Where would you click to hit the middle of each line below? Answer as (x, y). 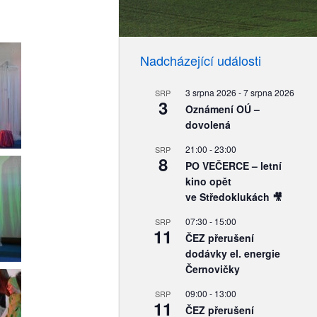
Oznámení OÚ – (223, 109)
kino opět (208, 181)
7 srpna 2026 (269, 92)
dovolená (208, 125)
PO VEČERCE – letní (234, 166)
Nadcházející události (201, 60)
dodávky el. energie (233, 253)
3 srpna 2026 (211, 92)
